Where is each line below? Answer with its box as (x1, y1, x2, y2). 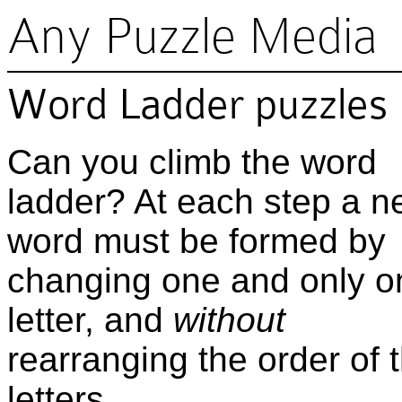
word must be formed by (7, 222, 386, 260)
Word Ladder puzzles (7, 80, 388, 128)
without (173, 301, 285, 339)
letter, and (7, 301, 173, 339)
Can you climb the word (7, 143, 377, 181)
